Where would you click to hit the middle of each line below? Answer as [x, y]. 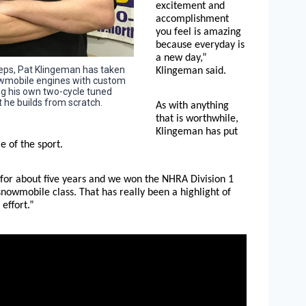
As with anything [192, 106]
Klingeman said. [191, 71]
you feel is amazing [198, 32]
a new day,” [181, 58]
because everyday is [200, 45]
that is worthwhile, [197, 119]
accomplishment [192, 19]
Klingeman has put [197, 131]
